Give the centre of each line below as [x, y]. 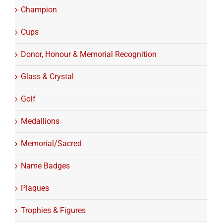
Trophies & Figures [53, 211]
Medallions [40, 121]
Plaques [35, 188]
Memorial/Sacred [51, 144]
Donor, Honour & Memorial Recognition [89, 55]
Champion [39, 10]
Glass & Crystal [47, 77]
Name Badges [45, 166]
